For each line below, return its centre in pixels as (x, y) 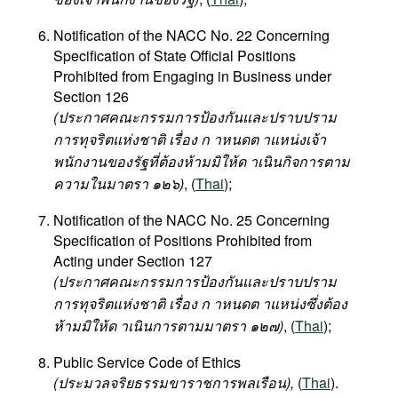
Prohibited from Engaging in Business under (192, 76)
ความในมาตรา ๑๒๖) (119, 183)
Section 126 (91, 96)
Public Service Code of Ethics (147, 362)
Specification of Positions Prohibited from (183, 240)
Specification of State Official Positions (175, 56)
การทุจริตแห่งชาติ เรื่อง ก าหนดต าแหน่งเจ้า (190, 139)
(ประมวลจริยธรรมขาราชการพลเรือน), (175, 382)
